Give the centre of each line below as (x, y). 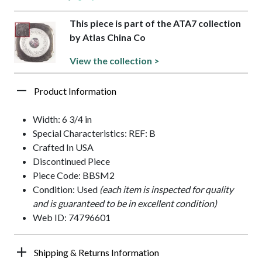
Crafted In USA (63, 147)
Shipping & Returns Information (96, 253)
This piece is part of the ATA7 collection (156, 23)
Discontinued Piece (71, 161)
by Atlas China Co (108, 37)
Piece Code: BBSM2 (74, 175)
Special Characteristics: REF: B (94, 133)
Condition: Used (66, 189)
